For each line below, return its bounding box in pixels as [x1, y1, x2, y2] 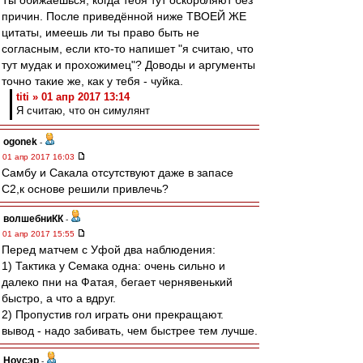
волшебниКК [3, 213, 63, 224]
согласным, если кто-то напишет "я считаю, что [2, 42, 254, 55]
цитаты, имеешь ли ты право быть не [2, 26, 199, 39]
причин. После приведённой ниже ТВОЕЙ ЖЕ [2, 10, 246, 23]
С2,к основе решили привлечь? [2, 182, 169, 195]
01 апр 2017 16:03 [2, 152, 77, 161]
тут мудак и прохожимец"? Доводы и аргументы [2, 58, 255, 71]
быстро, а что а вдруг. [2, 292, 116, 305]
